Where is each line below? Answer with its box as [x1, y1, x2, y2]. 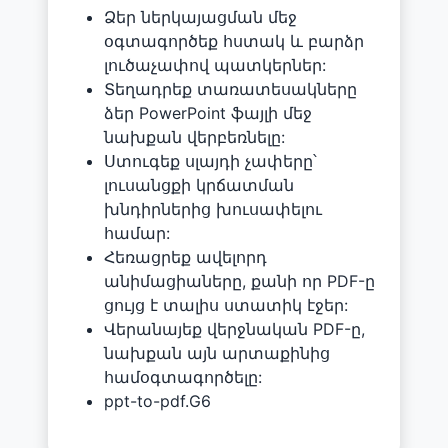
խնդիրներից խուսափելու [104, 198, 322, 219]
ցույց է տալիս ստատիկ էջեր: [104, 294, 348, 315]
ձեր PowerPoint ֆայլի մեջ [104, 102, 312, 123]
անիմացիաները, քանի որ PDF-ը [104, 270, 375, 291]
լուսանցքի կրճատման [104, 174, 294, 195]
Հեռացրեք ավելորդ [104, 246, 267, 267]
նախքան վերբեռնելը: [104, 126, 285, 147]
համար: [104, 222, 170, 243]
